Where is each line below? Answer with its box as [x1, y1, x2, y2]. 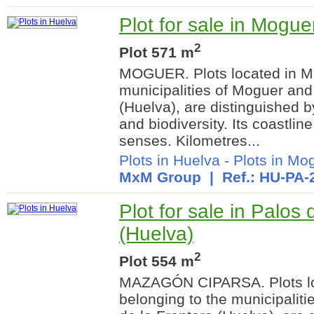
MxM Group [119, 168, 201, 185]
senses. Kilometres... [119, 132, 260, 149]
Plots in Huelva [119, 151, 220, 168]
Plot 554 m [119, 252, 194, 269]
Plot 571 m [119, 43, 194, 60]
